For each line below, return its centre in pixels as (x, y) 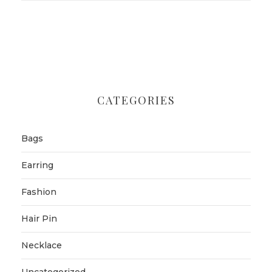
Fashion (39, 192)
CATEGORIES (136, 100)
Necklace (42, 245)
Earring (37, 165)
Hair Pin (39, 218)
